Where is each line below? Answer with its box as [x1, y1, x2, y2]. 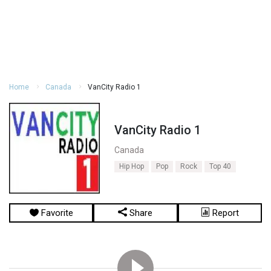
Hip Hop [119, 162, 144, 171]
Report [209, 207, 239, 218]
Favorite [38, 207, 73, 218]
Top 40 [209, 162, 231, 171]
